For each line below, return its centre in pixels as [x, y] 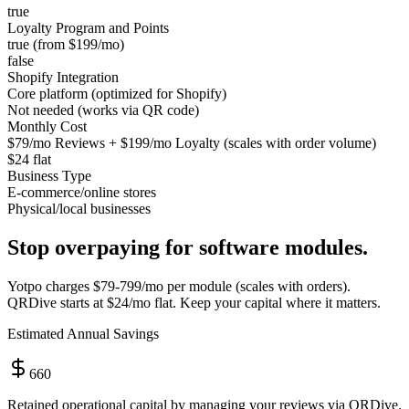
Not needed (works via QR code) [103, 110]
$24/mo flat [140, 303]
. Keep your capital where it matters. [277, 303]
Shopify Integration [63, 78]
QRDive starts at [57, 303]
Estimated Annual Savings [83, 334]
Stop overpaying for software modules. [188, 248]
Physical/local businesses [79, 209]
